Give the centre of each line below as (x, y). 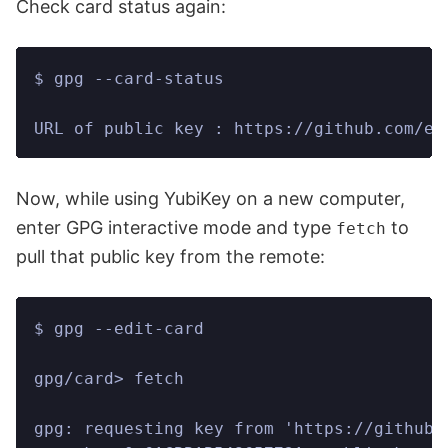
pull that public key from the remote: (170, 257)
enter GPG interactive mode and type (176, 228)
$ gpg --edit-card (119, 329)
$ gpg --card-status (129, 79)
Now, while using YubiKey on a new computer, (210, 199)
